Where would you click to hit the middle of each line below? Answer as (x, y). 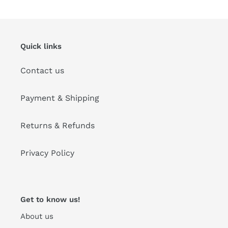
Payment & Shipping (60, 98)
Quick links (41, 46)
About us (37, 216)
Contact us (42, 71)
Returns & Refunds (58, 126)
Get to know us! (50, 200)
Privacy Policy (47, 153)
